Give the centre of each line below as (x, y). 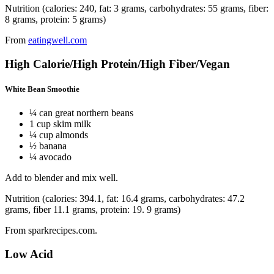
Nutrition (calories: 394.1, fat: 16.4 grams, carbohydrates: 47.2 (125, 198)
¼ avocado (50, 157)
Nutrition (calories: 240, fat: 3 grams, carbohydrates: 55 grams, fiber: (137, 8)
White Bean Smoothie (42, 89)
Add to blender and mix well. (61, 178)
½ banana (48, 146)
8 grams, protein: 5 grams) (55, 19)
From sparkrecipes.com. (52, 230)
